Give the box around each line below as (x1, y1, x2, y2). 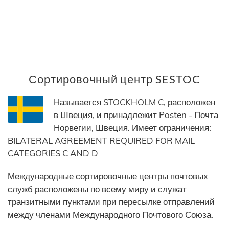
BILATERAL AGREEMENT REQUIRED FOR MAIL (8, 135, 195, 146)
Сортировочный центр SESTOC (29, 72, 200, 86)
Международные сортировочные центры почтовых (8, 171, 208, 182)
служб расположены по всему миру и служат (8, 184, 187, 195)
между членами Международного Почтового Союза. (8, 209, 213, 220)
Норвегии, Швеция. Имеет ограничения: (54, 122, 211, 133)
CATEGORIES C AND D (8, 148, 98, 159)
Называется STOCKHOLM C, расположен (54, 97, 215, 108)
